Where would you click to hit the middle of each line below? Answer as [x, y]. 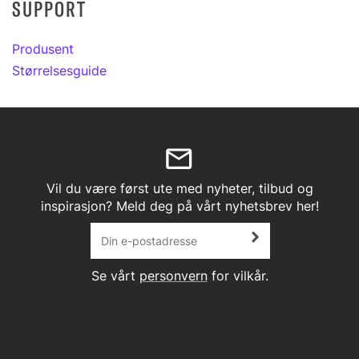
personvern [173, 276]
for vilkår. [238, 276]
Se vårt [115, 276]
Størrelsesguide [59, 71]
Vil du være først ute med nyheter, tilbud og [179, 188]
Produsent [43, 49]
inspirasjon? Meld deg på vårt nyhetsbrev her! [179, 206]
